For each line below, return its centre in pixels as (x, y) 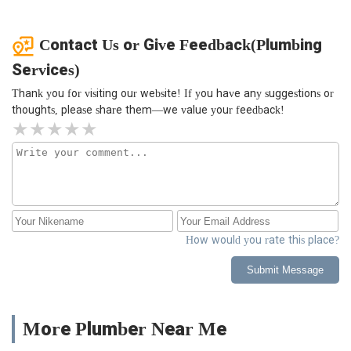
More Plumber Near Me (125, 329)
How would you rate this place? (262, 241)
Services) (46, 70)
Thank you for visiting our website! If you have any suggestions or (173, 94)
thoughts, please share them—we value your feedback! (148, 110)
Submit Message (285, 270)
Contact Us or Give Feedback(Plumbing (181, 44)
